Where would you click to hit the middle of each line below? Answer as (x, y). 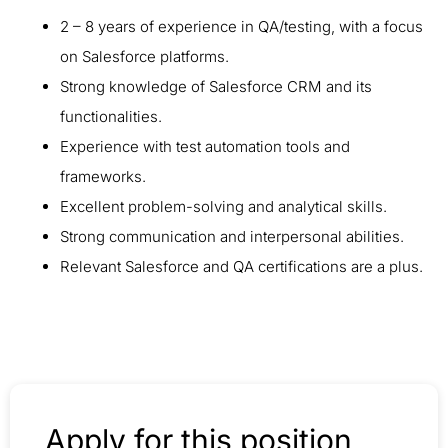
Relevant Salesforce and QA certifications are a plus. (243, 266)
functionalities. (115, 116)
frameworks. (107, 176)
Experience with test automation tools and (205, 146)
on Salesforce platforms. (148, 56)
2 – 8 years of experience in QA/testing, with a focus (241, 26)
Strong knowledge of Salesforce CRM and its (216, 86)
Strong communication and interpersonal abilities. (236, 236)
